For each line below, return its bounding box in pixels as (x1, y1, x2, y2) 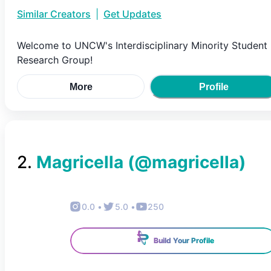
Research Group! (17, 54, 93, 66)
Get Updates (103, 8, 162, 20)
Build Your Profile (153, 236, 214, 245)
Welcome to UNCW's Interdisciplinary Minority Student (17, 39, 267, 51)
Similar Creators (17, 8, 91, 20)
